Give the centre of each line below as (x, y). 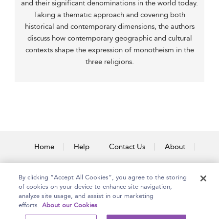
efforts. (29, 205)
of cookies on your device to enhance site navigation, (96, 186)
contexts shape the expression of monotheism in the (109, 50)
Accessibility (109, 168)
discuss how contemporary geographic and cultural (109, 38)
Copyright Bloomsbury (50, 209)
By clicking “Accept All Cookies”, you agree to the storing (103, 177)
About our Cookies (70, 205)
